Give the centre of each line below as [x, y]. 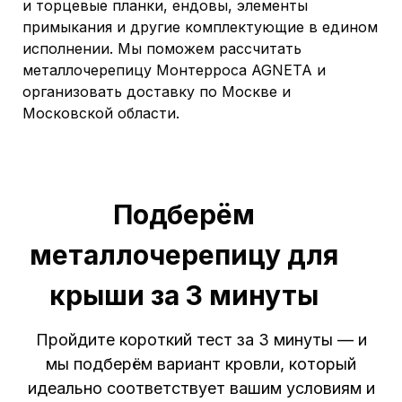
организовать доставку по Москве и [157, 92]
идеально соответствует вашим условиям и [201, 388]
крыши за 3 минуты [184, 295]
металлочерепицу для [184, 255]
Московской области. [101, 113]
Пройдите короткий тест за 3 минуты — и [201, 340]
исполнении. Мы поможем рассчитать [162, 48]
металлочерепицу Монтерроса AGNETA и [174, 70]
